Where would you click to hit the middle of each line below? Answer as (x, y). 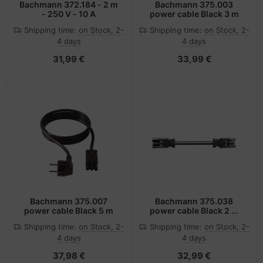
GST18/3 (194, 220)
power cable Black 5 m (69, 211)
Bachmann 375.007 (69, 201)
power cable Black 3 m (194, 14)
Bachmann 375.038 (194, 201)
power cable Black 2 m (194, 211)
